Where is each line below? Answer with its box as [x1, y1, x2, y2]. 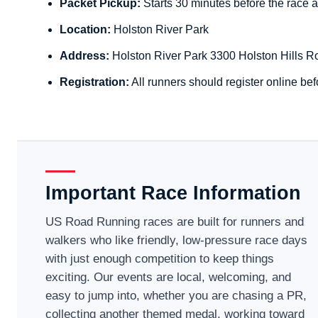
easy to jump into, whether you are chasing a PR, [45, 288, 307, 302]
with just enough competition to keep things [45, 251, 275, 265]
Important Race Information [45, 182, 302, 204]
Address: [60, 49, 110, 62]
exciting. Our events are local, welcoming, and [45, 270, 292, 284]
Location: [60, 23, 111, 35]
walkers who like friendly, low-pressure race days [45, 233, 308, 247]
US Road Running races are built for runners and [45, 214, 305, 229]
